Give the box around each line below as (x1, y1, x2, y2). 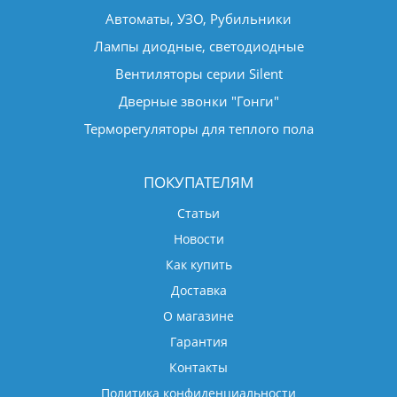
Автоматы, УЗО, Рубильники (105, 9, 292, 27)
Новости (173, 230, 224, 247)
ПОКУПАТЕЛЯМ (144, 171, 253, 192)
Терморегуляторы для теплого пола (83, 119, 314, 137)
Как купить (165, 255, 232, 273)
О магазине (163, 307, 234, 324)
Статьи (177, 204, 220, 222)
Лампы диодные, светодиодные (93, 36, 304, 55)
